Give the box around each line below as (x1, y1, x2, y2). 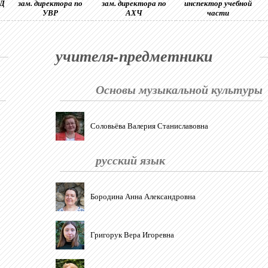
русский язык (96, 151, 165, 168)
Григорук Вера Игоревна (90, 230, 174, 239)
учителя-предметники (56, 45, 212, 66)
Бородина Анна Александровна (90, 192, 196, 201)
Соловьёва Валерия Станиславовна (90, 121, 208, 130)
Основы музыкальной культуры (96, 81, 263, 98)
